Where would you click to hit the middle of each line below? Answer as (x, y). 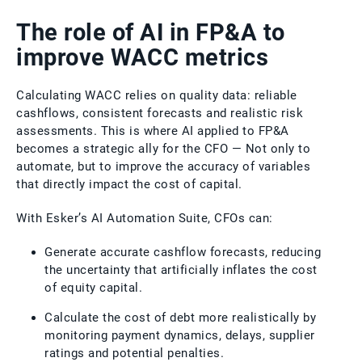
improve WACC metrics (142, 57)
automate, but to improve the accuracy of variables (163, 166)
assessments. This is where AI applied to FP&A (153, 130)
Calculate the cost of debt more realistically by (180, 317)
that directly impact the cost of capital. (129, 184)
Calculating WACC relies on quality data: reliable (157, 95)
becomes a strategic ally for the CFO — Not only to (163, 148)
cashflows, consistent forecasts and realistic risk (160, 113)
